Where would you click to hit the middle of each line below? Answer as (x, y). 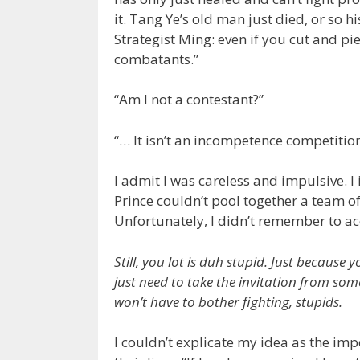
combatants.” (156, 59)
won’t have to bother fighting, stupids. (228, 301)
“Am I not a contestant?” (189, 100)
